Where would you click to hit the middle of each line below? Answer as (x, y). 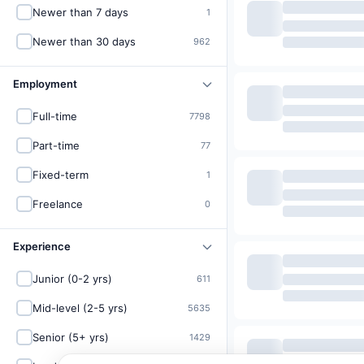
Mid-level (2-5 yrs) (80, 308)
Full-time (55, 116)
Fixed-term (61, 175)
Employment (45, 84)
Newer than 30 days (84, 41)
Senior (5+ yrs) (71, 337)
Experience (42, 246)
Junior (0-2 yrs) (72, 279)
